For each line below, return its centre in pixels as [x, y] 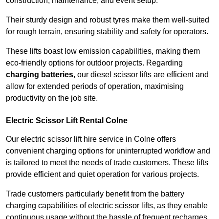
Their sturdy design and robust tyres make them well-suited [108, 20]
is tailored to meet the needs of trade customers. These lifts [107, 163]
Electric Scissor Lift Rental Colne [67, 121]
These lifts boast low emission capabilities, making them [103, 51]
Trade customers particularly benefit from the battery [95, 194]
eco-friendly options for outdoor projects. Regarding [94, 63]
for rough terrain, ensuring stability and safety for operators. [107, 32]
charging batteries [40, 75]
